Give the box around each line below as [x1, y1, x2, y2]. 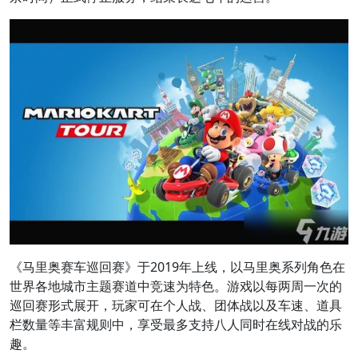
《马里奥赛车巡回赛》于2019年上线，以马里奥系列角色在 [10, 258, 345, 276]
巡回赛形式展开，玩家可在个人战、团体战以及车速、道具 [10, 296, 342, 315]
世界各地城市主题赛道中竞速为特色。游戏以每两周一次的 [10, 277, 342, 296]
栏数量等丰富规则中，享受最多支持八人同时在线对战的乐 [10, 316, 342, 334]
